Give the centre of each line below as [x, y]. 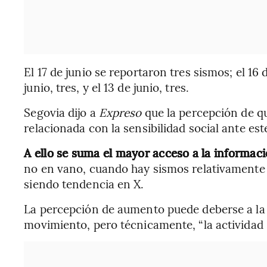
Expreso [122, 112]
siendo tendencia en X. [84, 183]
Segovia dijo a [61, 112]
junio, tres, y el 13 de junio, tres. [106, 87]
